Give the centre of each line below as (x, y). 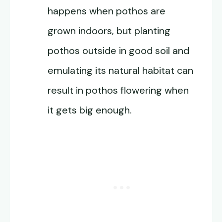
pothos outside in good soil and (118, 51)
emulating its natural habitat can (120, 71)
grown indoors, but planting (109, 31)
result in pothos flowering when (118, 90)
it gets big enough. (90, 110)
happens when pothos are (107, 11)
